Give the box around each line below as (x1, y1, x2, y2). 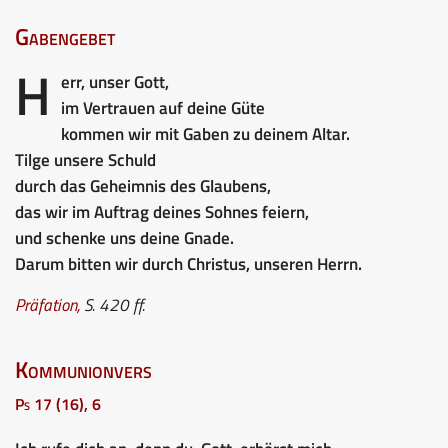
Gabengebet (15, 18, 115, 54)
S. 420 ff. (80, 291, 145, 318)
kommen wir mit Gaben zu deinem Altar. (61, 120, 350, 147)
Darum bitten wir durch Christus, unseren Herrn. (15, 250, 362, 277)
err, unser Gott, (61, 68, 169, 95)
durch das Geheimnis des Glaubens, (15, 172, 271, 199)
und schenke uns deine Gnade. (15, 224, 234, 251)
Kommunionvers (15, 351, 152, 387)
